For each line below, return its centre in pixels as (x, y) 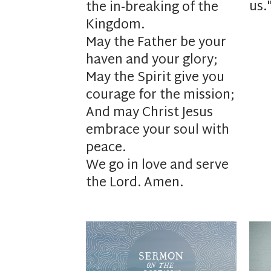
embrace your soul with (158, 131)
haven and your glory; (152, 61)
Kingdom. (115, 26)
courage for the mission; (160, 96)
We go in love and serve (157, 166)
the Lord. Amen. (135, 184)
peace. (106, 149)
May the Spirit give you (155, 78)
